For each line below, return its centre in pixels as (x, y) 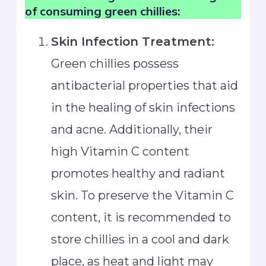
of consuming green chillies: (103, 11)
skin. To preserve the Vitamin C (143, 196)
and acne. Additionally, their (132, 130)
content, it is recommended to (141, 218)
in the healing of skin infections (143, 108)
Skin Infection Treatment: (133, 42)
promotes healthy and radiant (138, 174)
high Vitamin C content (121, 152)
